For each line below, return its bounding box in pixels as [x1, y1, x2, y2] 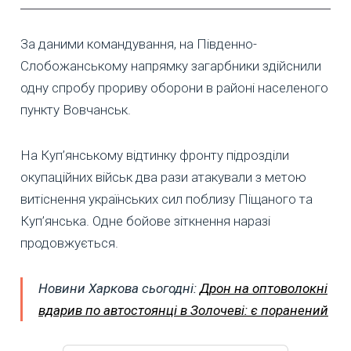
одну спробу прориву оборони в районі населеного [20, 79, 328, 96]
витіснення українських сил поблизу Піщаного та [20, 190, 313, 207]
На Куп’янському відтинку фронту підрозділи [20, 147, 289, 163]
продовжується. [20, 234, 118, 251]
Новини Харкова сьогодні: [38, 280, 200, 296]
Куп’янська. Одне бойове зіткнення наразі [20, 212, 270, 229]
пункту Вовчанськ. [20, 101, 131, 118]
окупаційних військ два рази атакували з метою [20, 168, 306, 185]
